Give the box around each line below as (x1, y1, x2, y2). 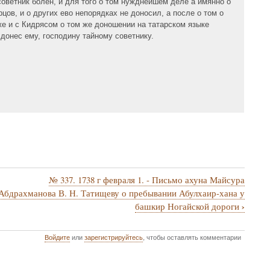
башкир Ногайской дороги (135, 199, 242, 212)
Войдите (45, 232, 71, 242)
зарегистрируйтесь (84, 232, 143, 242)
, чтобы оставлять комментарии (143, 232, 242, 242)
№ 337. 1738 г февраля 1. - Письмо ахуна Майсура (49, 173, 245, 186)
